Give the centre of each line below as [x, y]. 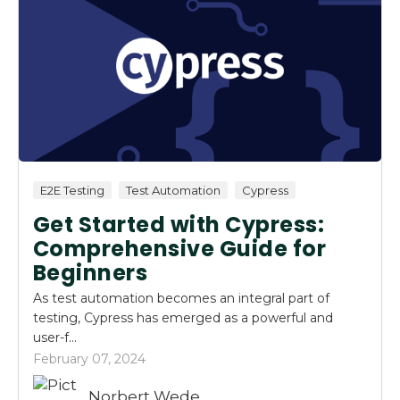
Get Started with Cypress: [179, 224]
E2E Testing [72, 190]
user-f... [55, 337]
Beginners [91, 272]
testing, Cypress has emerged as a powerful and [183, 317]
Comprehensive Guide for [180, 248]
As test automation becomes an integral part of [181, 298]
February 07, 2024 [89, 358]
